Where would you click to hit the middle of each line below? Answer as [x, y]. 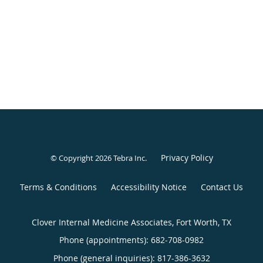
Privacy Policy [187, 157]
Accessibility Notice [149, 187]
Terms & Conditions [58, 187]
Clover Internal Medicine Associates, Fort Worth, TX [131, 222]
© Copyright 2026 [82, 158]
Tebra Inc [129, 158]
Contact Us [222, 187]
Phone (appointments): [105, 240]
